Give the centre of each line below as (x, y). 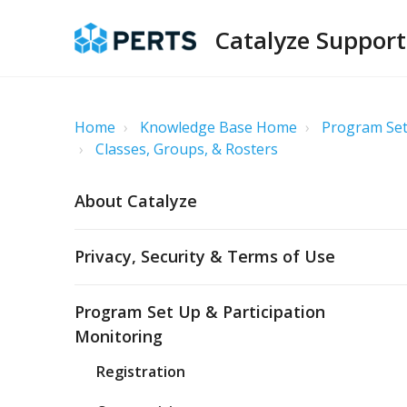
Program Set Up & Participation (200, 312)
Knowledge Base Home (218, 127)
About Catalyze (136, 201)
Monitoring (119, 336)
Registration (141, 372)
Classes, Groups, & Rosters (187, 149)
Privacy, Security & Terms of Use (205, 256)
